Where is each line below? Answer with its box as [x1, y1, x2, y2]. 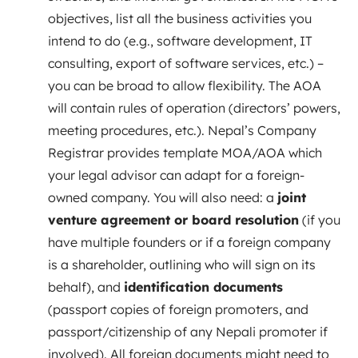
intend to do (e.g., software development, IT [48, 32, 312, 49]
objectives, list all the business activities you [48, 10, 312, 26]
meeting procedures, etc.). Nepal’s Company [48, 121, 316, 138]
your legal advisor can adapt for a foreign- [48, 166, 304, 183]
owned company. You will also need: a [48, 189, 277, 205]
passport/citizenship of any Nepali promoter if [48, 323, 328, 340]
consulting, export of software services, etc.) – [48, 54, 324, 71]
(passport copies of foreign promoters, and [48, 300, 308, 317]
